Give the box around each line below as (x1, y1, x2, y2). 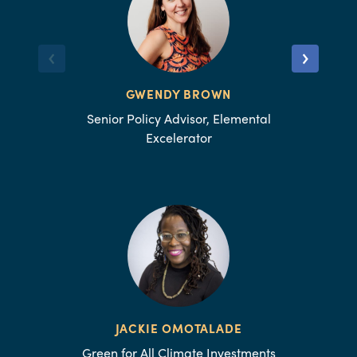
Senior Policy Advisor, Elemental (86, 108, 271, 127)
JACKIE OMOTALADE (115, 319, 242, 337)
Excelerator (145, 127, 212, 147)
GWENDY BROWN (125, 84, 232, 103)
